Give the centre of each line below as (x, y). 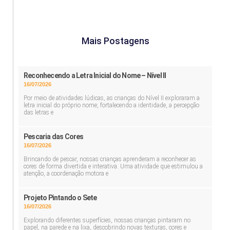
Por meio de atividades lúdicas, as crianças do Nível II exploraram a (112, 98)
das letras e (39, 113)
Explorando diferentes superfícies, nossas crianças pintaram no (107, 221)
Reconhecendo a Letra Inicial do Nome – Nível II (95, 76)
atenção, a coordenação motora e (66, 174)
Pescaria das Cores (54, 137)
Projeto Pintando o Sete (60, 198)
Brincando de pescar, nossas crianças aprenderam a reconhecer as (110, 159)
